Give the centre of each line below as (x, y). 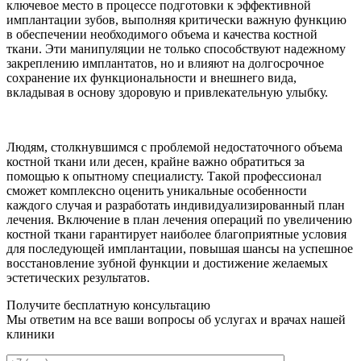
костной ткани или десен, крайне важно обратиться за (156, 161)
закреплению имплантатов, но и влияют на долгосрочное (165, 63)
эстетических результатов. (78, 277)
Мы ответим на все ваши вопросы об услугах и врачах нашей (176, 319)
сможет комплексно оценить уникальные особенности (157, 190)
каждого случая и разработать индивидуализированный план (176, 205)
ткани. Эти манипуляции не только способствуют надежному (176, 48)
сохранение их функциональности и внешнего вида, (151, 77)
